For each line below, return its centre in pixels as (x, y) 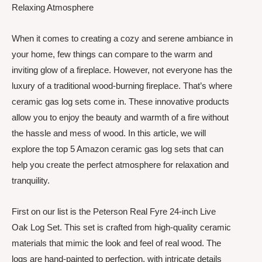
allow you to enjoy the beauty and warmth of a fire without (120, 117)
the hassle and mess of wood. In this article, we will (109, 133)
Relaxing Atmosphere (53, 7)
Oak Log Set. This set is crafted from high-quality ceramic (121, 227)
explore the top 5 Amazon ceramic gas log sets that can (118, 149)
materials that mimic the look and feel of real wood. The (116, 243)
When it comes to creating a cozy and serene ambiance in (122, 38)
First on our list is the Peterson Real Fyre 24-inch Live (114, 212)
